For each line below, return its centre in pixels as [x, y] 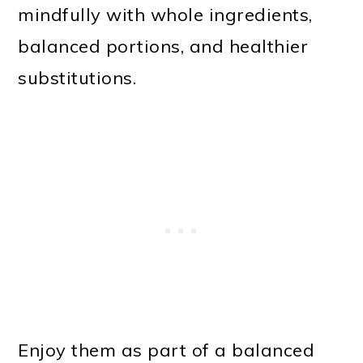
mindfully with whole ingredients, [165, 14]
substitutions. [77, 77]
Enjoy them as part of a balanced [167, 350]
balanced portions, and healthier [163, 46]
